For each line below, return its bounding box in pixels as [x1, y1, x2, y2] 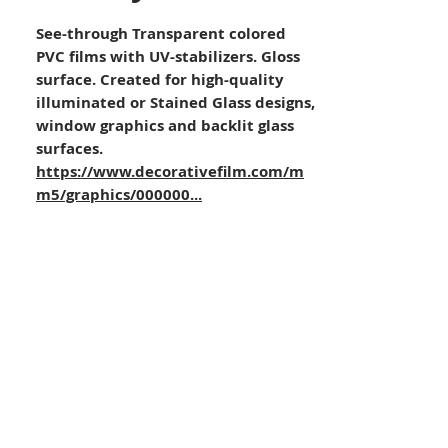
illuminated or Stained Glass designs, [36, 92, 315, 113]
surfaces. [36, 138, 103, 159]
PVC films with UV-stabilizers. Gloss [36, 46, 300, 67]
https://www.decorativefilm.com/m [36, 161, 304, 182]
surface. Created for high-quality [36, 69, 284, 90]
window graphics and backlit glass [36, 115, 294, 136]
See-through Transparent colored [36, 23, 286, 44]
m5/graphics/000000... [36, 184, 202, 205]
